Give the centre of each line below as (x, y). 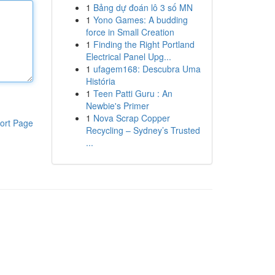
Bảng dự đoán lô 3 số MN (143, 7)
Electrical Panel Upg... (128, 56)
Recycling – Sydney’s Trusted (143, 130)
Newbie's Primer (117, 106)
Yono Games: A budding (140, 20)
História (100, 81)
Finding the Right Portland (144, 44)
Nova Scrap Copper (131, 118)
